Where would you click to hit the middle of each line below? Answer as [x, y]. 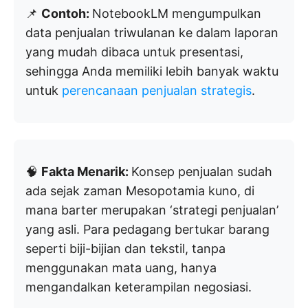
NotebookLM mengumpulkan [177, 13]
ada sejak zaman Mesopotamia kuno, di [140, 190]
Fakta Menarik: [86, 171]
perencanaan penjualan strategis [157, 90]
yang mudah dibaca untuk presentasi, [134, 52]
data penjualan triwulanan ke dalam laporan [152, 32]
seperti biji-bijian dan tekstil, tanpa [125, 248]
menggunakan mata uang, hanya [121, 267]
